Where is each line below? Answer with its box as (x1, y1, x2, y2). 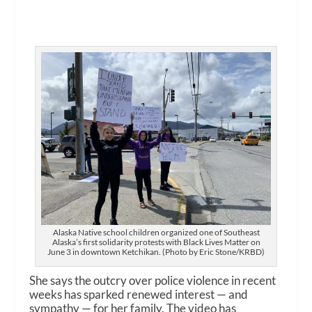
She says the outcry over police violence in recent (29, 272, 276, 288)
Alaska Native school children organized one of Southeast (52, 226, 260, 237)
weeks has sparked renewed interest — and (29, 286, 249, 302)
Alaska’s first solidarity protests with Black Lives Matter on (52, 236, 260, 247)
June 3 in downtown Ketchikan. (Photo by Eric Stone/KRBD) (47, 246, 265, 257)
